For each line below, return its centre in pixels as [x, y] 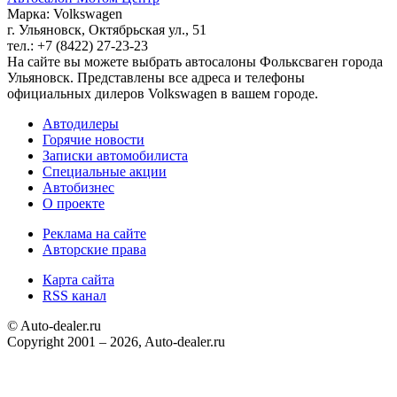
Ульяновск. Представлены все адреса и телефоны [156, 77]
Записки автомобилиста [115, 155]
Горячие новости [93, 139]
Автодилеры [81, 123]
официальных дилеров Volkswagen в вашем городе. [163, 93]
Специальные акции [105, 171]
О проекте [74, 203]
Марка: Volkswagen [65, 13]
